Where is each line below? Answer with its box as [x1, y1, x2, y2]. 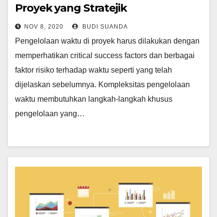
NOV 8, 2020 [24, 23, 63, 30]
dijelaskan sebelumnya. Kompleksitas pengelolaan [15, 80, 190, 89]
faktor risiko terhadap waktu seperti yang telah [15, 66, 172, 74]
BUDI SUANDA [80, 23, 128, 30]
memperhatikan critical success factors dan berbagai [15, 51, 195, 60]
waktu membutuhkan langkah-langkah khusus [15, 95, 172, 103]
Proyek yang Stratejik [15, 1, 127, 15]
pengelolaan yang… [15, 109, 85, 118]
